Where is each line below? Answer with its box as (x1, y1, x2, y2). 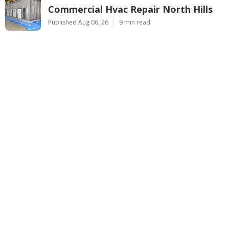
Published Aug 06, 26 (48, 17, 108, 27)
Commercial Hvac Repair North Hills (48, 3, 213, 15)
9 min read (119, 17, 150, 27)
